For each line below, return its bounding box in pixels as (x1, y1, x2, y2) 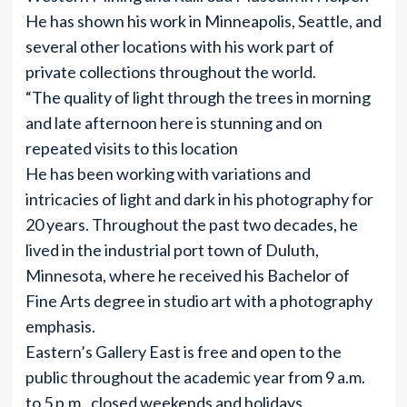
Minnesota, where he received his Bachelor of (25, 265, 350, 285)
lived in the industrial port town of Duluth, (25, 240, 319, 260)
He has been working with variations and (25, 164, 311, 184)
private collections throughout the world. (25, 62, 316, 82)
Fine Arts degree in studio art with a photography (25, 291, 372, 311)
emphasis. (25, 316, 95, 336)
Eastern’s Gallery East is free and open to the (25, 342, 342, 362)
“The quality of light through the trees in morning (25, 87, 371, 107)
